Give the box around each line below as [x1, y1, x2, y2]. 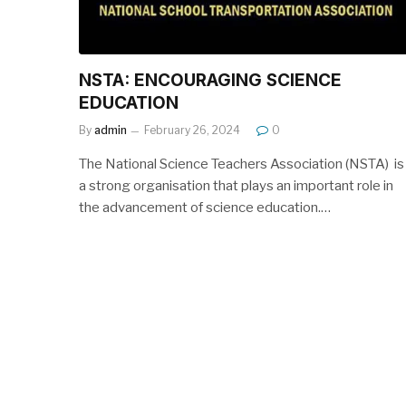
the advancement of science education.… [79, 198, 331, 216]
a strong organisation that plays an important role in [79, 177, 393, 194]
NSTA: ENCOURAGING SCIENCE [79, 69, 342, 91]
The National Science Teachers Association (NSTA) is [79, 155, 404, 172]
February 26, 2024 [144, 122, 240, 137]
